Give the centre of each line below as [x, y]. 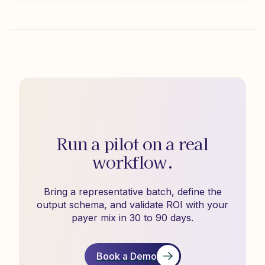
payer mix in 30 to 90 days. [132, 218]
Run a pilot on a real [132, 143]
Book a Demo [126, 256]
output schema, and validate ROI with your [132, 205]
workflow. [132, 161]
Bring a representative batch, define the [132, 192]
